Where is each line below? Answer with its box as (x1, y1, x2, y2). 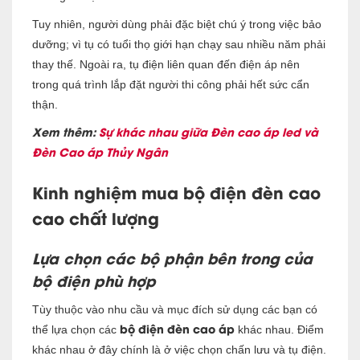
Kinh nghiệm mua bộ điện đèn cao (32, 179, 321, 203)
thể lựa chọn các (32, 322, 120, 336)
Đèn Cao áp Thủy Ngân (32, 142, 168, 160)
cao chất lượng (32, 205, 159, 229)
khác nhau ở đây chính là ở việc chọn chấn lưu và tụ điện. (32, 342, 326, 356)
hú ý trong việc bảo (224, 17, 321, 31)
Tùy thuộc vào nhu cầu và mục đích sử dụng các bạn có (32, 302, 317, 316)
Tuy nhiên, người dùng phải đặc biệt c (32, 17, 224, 31)
